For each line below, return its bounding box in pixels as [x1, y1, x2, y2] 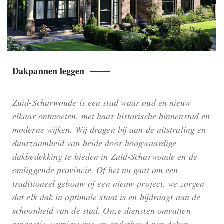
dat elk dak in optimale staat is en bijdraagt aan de [12, 190, 201, 203]
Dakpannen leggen [12, 64, 85, 77]
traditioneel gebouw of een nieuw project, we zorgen [12, 177, 205, 189]
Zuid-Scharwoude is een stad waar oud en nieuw [12, 96, 191, 108]
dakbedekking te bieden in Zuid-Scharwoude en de [12, 150, 197, 162]
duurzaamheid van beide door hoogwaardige [12, 136, 177, 149]
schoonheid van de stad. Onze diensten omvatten [12, 204, 191, 216]
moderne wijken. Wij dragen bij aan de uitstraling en [12, 123, 206, 135]
